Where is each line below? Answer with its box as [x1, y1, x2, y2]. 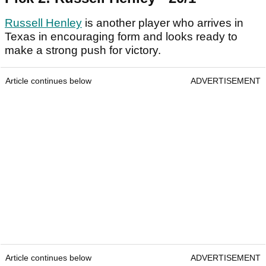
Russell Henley [5, 17, 82, 30]
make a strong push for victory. [5, 44, 161, 57]
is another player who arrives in [82, 17, 243, 30]
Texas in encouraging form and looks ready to [5, 30, 237, 43]
